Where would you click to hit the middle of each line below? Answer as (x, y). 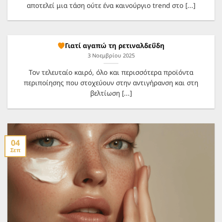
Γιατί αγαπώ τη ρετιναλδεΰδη (115, 46)
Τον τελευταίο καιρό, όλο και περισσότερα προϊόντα (111, 72)
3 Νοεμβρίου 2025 (111, 55)
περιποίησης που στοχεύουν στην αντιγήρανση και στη (111, 83)
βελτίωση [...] (111, 93)
